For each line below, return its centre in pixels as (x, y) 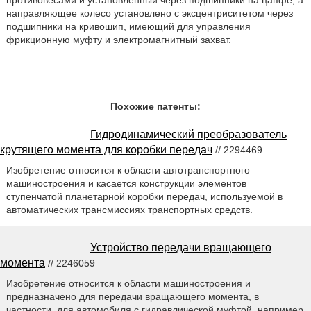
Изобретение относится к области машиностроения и (128, 283)
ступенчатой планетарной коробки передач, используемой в (144, 196)
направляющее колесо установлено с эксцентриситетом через (149, 13)
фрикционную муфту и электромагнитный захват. (118, 40)
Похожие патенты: (155, 106)
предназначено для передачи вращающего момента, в (132, 296)
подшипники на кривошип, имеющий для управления (128, 26)
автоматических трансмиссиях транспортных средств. (129, 209)
